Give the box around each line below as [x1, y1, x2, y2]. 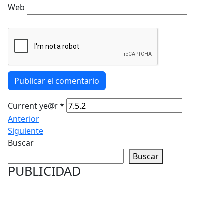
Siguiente [8, 125, 43, 136]
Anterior [8, 113, 39, 124]
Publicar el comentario [14, 75, 99, 86]
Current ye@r [8, 100, 60, 111]
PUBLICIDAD [8, 163, 81, 179]
